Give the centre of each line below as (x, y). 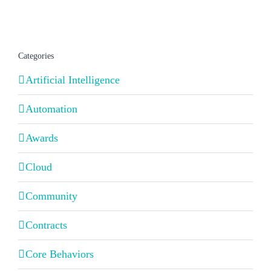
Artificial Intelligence (73, 80)
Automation (51, 109)
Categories (36, 56)
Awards (42, 138)
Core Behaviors (60, 254)
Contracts (46, 225)
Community (51, 196)
